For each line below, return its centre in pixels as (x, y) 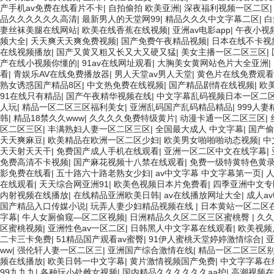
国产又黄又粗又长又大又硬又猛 (116, 52)
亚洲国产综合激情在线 (150, 250)
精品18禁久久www (49, 118)
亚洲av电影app (202, 30)
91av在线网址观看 (117, 63)
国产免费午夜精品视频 (164, 41)
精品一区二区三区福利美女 (73, 107)
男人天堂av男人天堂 (153, 74)
